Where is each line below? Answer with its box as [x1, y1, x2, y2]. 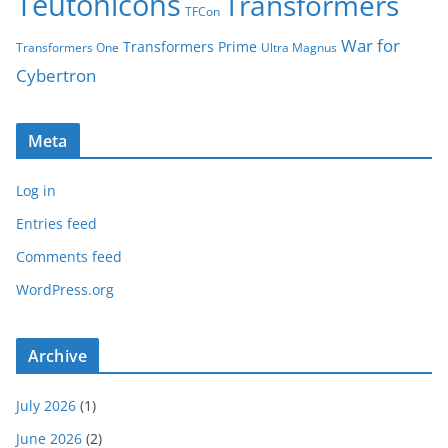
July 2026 [16, 396, 76, 416]
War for [341, 34, 400, 58]
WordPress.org [16, 280, 114, 300]
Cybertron [16, 64, 96, 88]
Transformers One [16, 39, 119, 57]
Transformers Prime [123, 37, 257, 57]
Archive [28, 345, 88, 368]
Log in [16, 181, 56, 201]
